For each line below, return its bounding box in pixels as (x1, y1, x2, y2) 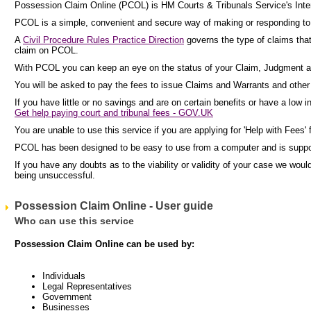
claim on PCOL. (15, 45, 78, 56)
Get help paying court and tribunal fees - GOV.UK (15, 108, 213, 118)
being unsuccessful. (15, 170, 95, 180)
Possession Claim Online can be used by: (15, 239, 194, 249)
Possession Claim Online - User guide (15, 200, 213, 212)
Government (42, 291, 92, 302)
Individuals (42, 270, 85, 281)
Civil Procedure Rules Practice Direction (23, 35, 184, 45)
